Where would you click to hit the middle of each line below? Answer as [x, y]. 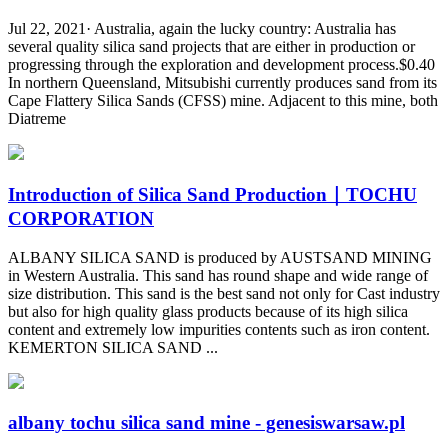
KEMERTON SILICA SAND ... [113, 348]
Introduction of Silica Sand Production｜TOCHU [212, 195]
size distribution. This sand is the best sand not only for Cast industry [224, 294]
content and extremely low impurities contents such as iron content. [219, 330]
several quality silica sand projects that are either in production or [211, 46]
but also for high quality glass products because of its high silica [208, 312]
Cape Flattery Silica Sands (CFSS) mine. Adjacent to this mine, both [223, 100]
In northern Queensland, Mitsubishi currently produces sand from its [222, 82]
